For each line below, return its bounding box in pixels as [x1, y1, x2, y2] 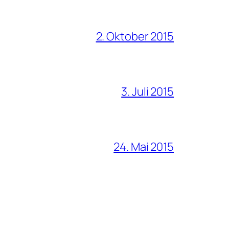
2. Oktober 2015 [96, 28, 174, 44]
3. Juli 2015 [121, 83, 174, 99]
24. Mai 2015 [113, 139, 174, 154]
